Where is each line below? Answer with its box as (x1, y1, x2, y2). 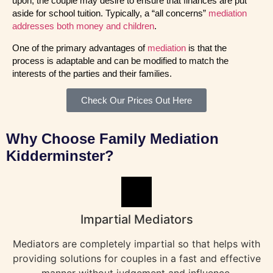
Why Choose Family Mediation (6, 130, 219, 147)
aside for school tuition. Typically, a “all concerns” (12, 8, 208, 19)
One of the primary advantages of (12, 42, 147, 53)
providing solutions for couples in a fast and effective (12, 252, 261, 265)
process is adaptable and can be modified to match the (12, 55, 229, 66)
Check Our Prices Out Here (81, 95, 192, 106)
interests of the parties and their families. (12, 68, 172, 79)
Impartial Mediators (80, 212, 193, 227)
